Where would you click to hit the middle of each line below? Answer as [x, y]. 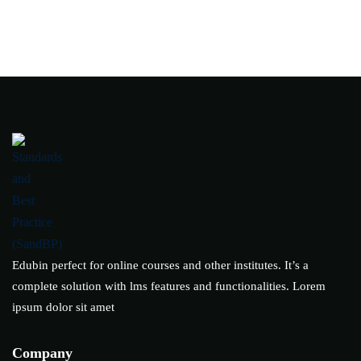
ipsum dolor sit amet [63, 307]
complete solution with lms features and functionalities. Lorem [169, 286]
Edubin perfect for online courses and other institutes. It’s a [160, 265]
